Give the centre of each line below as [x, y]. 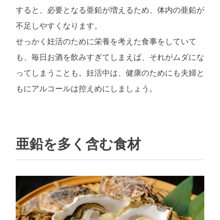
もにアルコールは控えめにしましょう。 [86, 89]
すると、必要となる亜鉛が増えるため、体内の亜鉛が [110, 10]
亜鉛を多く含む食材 [78, 144]
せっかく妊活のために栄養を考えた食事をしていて [106, 42]
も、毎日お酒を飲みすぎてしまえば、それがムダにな [110, 57]
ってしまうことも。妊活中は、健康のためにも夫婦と [110, 73]
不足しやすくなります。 [59, 26]
